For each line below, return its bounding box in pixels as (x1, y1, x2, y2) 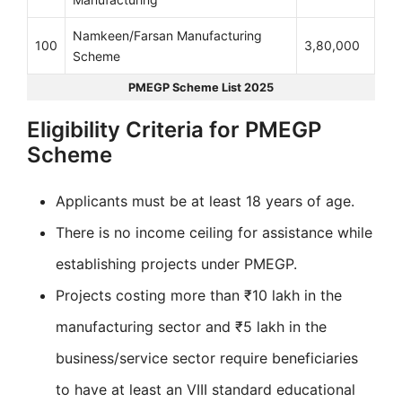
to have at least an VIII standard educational (56, 380, 355, 399)
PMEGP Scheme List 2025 (128, 81, 274, 95)
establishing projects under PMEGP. (56, 255, 297, 274)
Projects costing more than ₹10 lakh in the (56, 286, 342, 305)
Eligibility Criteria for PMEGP (27, 117, 321, 144)
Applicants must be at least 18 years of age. (56, 192, 354, 211)
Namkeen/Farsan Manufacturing (73, 28, 262, 44)
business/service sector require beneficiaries (56, 349, 358, 368)
